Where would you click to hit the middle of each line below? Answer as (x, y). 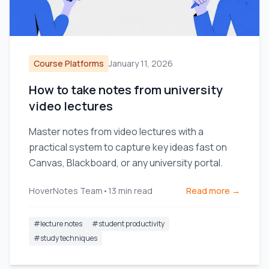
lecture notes (61, 224)
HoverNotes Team (66, 191)
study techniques (69, 238)
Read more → (213, 191)
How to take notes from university (126, 90)
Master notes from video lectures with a (116, 131)
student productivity (131, 224)
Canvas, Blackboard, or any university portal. (126, 163)
